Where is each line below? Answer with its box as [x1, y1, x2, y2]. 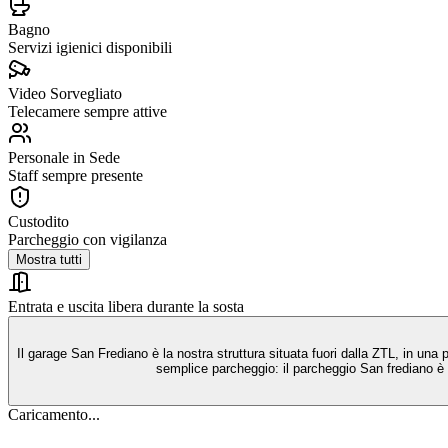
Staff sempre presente [8, 166, 143, 184]
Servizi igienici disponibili [8, 38, 172, 56]
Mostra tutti [16, 251, 82, 267]
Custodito [8, 212, 69, 230]
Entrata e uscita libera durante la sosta [8, 297, 244, 315]
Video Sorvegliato [8, 84, 122, 102]
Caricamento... [8, 405, 100, 423]
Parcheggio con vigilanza [8, 230, 167, 248]
